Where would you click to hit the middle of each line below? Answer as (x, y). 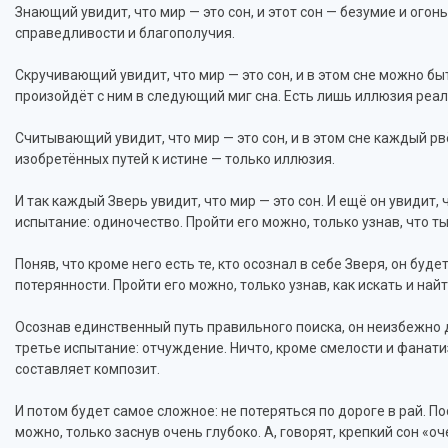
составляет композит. (87, 369)
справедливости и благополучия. (125, 33)
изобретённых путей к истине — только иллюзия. (175, 159)
